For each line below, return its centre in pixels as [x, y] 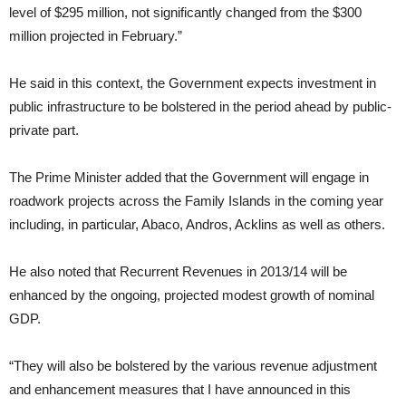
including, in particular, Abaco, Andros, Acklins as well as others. [197, 224]
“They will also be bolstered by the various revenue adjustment [193, 366]
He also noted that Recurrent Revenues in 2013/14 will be [178, 271]
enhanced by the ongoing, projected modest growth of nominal [192, 295]
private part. [44, 130]
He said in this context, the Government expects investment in [193, 83]
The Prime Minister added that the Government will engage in [189, 177]
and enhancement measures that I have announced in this [180, 389]
